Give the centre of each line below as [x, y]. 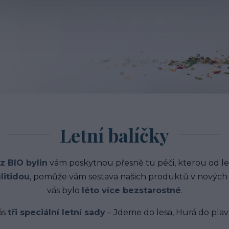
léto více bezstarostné [131, 190]
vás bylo [64, 190]
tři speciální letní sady [56, 212]
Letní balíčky [114, 135]
